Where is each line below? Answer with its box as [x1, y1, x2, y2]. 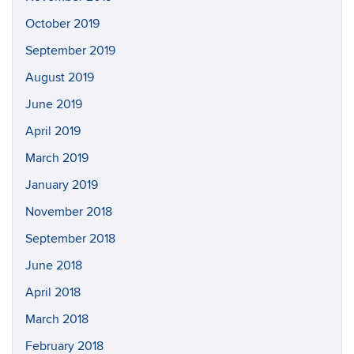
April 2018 [25, 284, 81, 300]
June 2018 [25, 258, 82, 273]
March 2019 [25, 150, 88, 166]
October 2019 [25, 16, 100, 32]
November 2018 [25, 204, 112, 220]
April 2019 [25, 123, 81, 139]
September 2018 [25, 231, 115, 247]
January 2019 [25, 177, 98, 193]
